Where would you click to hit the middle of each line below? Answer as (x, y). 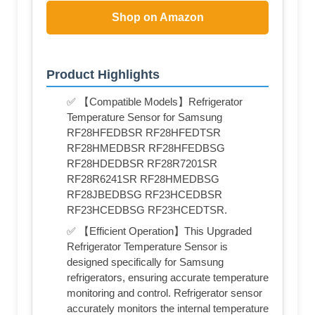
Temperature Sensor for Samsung (144, 117)
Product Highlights (103, 74)
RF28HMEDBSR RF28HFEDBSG (146, 148)
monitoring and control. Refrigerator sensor (165, 292)
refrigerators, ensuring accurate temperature (168, 277)
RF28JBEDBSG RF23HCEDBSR (144, 194)
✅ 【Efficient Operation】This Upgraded (159, 231)
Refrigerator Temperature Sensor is (147, 246)
